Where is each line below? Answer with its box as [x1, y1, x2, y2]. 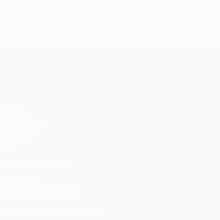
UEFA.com [4, 180, 36, 188]
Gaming [4, 131, 29, 139]
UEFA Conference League [91, 52, 185, 60]
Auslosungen [4, 123, 46, 131]
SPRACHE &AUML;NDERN [4, 207, 97, 216]
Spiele [4, 106, 24, 114]
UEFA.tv [4, 114, 29, 122]
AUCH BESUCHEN [4, 159, 69, 167]
